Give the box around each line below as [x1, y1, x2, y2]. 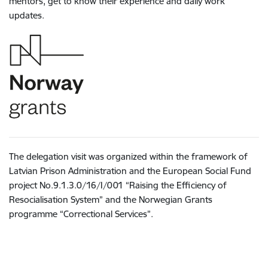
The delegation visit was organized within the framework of [9, 150, 248, 162]
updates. [9, 9, 47, 21]
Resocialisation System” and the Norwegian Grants [9, 193, 212, 205]
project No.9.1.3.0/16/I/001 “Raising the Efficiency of [9, 179, 227, 191]
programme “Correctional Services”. [9, 208, 156, 220]
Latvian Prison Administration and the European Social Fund [9, 165, 251, 176]
